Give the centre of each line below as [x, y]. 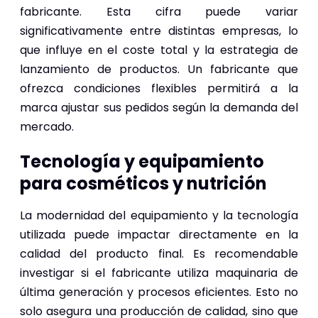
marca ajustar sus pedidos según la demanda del [159, 107]
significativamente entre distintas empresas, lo [159, 31]
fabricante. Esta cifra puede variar [159, 11]
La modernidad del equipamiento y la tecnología [159, 215]
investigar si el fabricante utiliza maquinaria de [159, 273]
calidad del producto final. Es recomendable [159, 253]
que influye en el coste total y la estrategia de [159, 50]
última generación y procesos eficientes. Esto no [159, 292]
